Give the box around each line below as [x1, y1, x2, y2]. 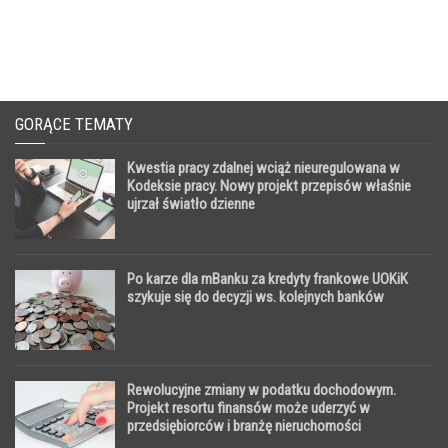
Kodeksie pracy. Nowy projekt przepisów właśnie [127, 176, 411, 195]
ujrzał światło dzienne [127, 194, 255, 213]
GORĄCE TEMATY [15, 113, 133, 134]
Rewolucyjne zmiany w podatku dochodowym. [127, 380, 396, 399]
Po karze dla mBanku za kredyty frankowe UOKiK [127, 269, 408, 288]
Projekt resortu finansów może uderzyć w [127, 398, 370, 417]
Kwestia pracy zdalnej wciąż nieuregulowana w [127, 158, 400, 177]
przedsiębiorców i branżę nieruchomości [127, 416, 361, 435]
